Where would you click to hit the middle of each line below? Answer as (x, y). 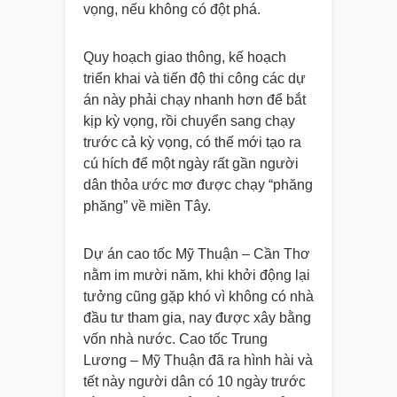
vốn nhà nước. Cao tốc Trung (175, 339)
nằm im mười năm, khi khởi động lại (197, 276)
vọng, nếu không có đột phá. (172, 10)
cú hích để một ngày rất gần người (191, 164)
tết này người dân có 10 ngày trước (195, 382)
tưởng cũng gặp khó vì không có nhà (198, 297)
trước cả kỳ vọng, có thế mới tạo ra (192, 143)
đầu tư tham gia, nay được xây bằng (197, 318)
